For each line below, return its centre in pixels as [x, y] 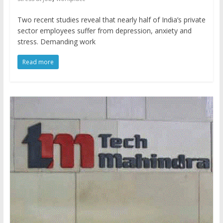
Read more [38, 62]
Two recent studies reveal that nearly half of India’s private [111, 20]
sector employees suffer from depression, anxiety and [104, 31]
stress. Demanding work [56, 42]
